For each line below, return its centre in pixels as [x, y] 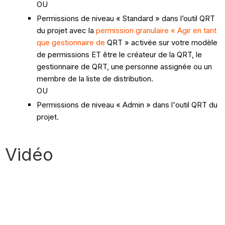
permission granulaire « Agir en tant [156, 30]
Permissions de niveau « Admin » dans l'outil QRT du [127, 104]
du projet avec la [67, 30]
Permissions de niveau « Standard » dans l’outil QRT [126, 18]
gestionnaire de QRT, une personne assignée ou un [125, 66]
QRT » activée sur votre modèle [161, 42]
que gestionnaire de [71, 42]
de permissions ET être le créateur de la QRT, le [120, 54]
